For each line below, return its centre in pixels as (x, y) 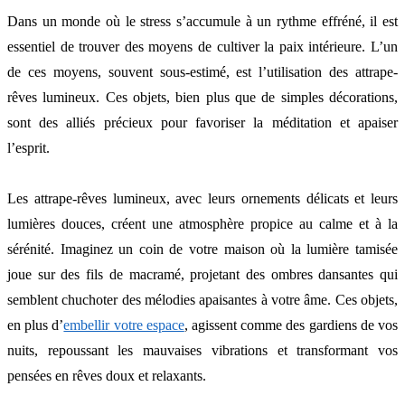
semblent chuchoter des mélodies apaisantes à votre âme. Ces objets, (202, 300)
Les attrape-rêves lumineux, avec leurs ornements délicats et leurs (202, 199)
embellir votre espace (124, 325)
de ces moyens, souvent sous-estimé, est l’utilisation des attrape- (202, 72)
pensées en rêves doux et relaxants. (107, 376)
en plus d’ (36, 325)
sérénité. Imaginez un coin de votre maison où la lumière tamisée (202, 250)
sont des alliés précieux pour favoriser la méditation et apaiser (202, 123)
